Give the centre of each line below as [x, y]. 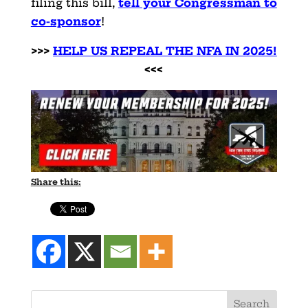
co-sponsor [66, 21]
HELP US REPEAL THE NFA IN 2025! [165, 51]
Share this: [56, 181]
